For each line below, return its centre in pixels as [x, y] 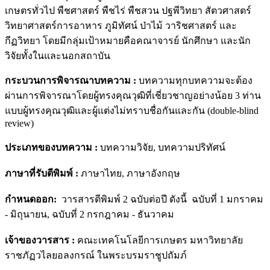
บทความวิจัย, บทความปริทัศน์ [162, 147]
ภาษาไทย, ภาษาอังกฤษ [129, 173]
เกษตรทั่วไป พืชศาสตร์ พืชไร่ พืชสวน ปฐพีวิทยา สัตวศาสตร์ [128, 10]
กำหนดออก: [31, 199]
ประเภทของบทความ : [51, 147]
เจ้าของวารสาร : [40, 240]
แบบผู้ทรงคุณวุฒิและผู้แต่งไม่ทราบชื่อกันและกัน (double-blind [132, 110]
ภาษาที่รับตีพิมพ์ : [42, 173]
